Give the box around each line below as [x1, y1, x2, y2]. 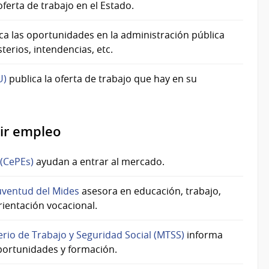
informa [184, 228, 223, 242]
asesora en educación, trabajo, [79, 184, 221, 198]
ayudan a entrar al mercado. [34, 155, 165, 169]
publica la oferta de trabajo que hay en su [7, 71, 197, 85]
